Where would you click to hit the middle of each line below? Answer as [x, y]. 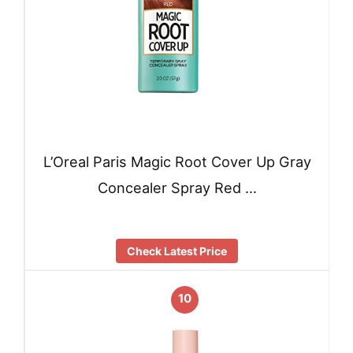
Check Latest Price [177, 251]
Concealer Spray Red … [177, 188]
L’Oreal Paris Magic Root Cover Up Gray [177, 162]
